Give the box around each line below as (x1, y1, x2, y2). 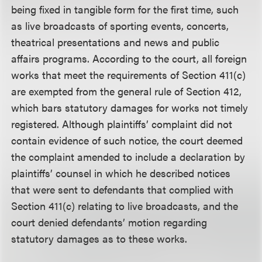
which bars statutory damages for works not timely (11, 100, 249, 115)
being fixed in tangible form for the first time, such (11, 2, 239, 16)
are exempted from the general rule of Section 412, (11, 84, 242, 98)
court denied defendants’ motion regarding (11, 215, 208, 229)
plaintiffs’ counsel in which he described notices (11, 166, 231, 180)
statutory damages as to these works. (11, 231, 188, 246)
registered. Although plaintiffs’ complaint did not (11, 116, 233, 131)
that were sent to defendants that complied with (11, 182, 234, 196)
